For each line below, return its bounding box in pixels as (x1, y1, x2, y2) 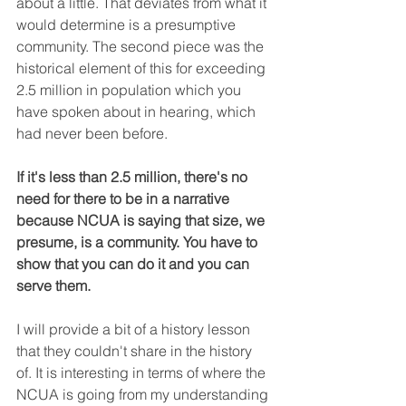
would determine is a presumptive (16, 14, 239, 34)
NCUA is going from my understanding (16, 384, 272, 403)
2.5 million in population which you (16, 80, 245, 99)
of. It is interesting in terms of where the (16, 362, 269, 382)
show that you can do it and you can (16, 254, 253, 273)
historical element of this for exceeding (16, 58, 269, 77)
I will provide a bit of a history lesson (16, 319, 254, 338)
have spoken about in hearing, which (16, 101, 259, 121)
